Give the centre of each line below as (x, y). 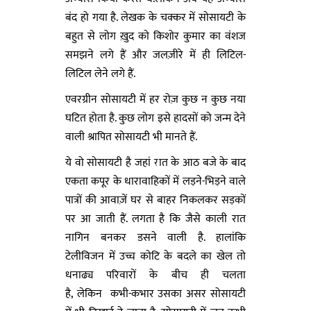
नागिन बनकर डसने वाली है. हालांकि (155, 237)
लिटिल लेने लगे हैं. (100, 74)
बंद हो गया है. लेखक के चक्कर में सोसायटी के (155, 17)
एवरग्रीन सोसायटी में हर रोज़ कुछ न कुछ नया (155, 99)
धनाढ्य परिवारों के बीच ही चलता (155, 275)
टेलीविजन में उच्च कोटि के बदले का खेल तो (155, 256)
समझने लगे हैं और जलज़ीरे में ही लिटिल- (155, 55)
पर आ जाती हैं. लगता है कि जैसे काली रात (155, 219)
